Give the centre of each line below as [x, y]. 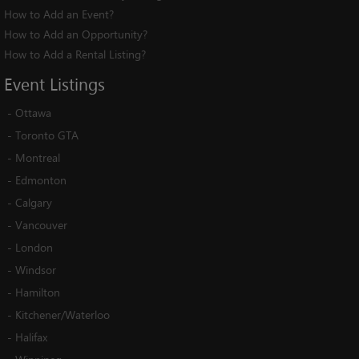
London [34, 247]
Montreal [38, 157]
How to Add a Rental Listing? [75, 54]
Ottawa [33, 112]
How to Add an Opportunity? [76, 34]
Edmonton [41, 179]
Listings [77, 84]
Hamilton [38, 292]
